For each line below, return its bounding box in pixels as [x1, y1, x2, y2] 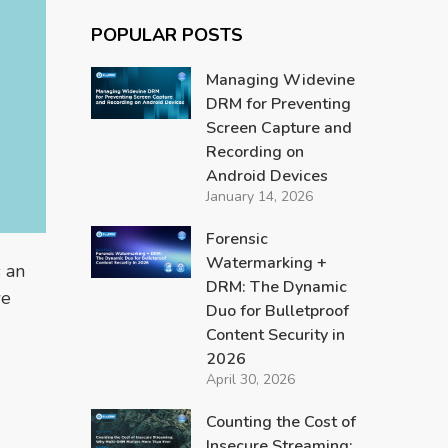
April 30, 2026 [205, 370, 295, 389]
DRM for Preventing [205, 93, 351, 115]
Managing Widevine [205, 69, 355, 91]
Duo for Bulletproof [205, 300, 349, 322]
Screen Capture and [205, 117, 352, 139]
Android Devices [205, 165, 328, 187]
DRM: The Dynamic [205, 276, 347, 298]
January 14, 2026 [205, 187, 313, 206]
